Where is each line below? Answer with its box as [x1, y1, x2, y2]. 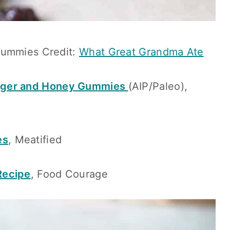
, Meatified [8, 133, 62, 146]
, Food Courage [30, 168, 108, 180]
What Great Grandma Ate [79, 46, 204, 58]
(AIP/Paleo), [128, 80, 188, 92]
